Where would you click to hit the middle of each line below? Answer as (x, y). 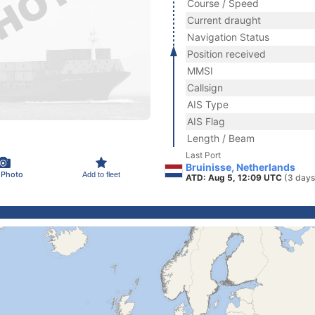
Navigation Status (228, 37)
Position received (226, 54)
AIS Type (208, 104)
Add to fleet (101, 174)
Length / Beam (221, 138)
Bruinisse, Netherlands (240, 167)
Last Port (203, 155)
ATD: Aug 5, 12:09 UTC (235, 178)
